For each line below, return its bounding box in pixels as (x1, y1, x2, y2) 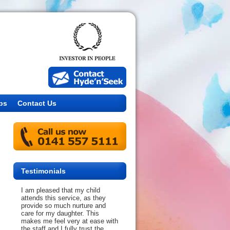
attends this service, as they (21, 194, 106, 202)
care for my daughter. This (21, 209, 99, 217)
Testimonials (21, 167, 66, 175)
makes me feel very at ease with (21, 217, 118, 225)
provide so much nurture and (21, 202, 106, 209)
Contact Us (17, 99, 56, 107)
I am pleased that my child (21, 186, 100, 194)
